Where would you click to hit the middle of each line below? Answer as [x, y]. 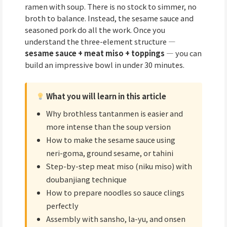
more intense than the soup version [108, 126]
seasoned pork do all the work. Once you [95, 30]
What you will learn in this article [105, 96]
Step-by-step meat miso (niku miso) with [119, 166]
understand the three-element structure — [100, 42]
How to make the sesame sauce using [111, 139]
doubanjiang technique [86, 179]
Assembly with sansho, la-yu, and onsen [116, 218]
